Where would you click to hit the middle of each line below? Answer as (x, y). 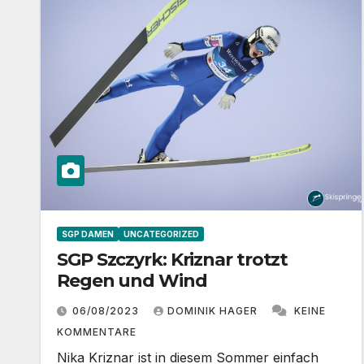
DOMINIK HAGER (214, 310)
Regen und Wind (132, 280)
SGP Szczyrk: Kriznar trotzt (173, 259)
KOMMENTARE (97, 331)
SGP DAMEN (88, 234)
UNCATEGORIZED (161, 234)
